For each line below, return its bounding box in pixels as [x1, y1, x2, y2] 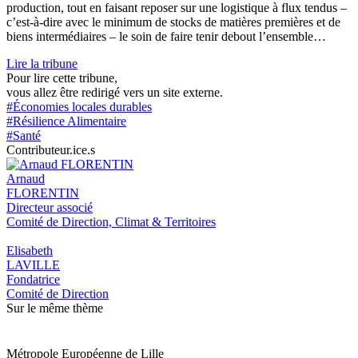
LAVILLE [6, 257, 60, 272]
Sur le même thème [6, 300, 103, 315]
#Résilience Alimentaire [6, 113, 126, 128]
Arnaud [6, 171, 45, 185]
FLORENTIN [6, 185, 79, 200]
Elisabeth [6, 243, 53, 257]
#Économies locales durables [6, 99, 152, 113]
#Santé [6, 128, 41, 142]
